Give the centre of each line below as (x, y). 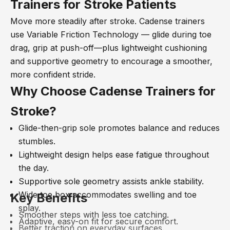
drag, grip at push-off (52, 48)
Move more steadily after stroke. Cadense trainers (108, 21)
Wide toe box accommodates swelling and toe (108, 195)
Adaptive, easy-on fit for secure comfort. (98, 221)
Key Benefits (49, 198)
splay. (30, 208)
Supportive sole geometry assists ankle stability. (111, 181)
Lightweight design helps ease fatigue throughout (114, 155)
